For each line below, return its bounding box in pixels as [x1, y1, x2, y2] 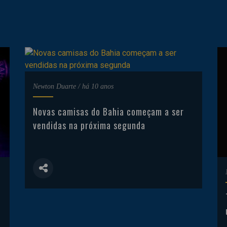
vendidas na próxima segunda [33, 119, 145, 132]
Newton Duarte [33, 83, 76, 90]
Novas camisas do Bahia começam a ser [33, 105, 184, 118]
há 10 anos [82, 83, 113, 90]
